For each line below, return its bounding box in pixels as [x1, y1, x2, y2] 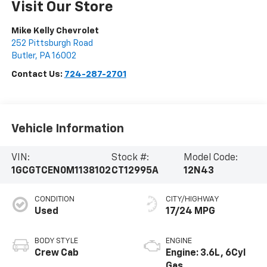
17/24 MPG [166, 207, 215, 217]
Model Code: [184, 153, 238, 163]
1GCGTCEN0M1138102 [11, 166, 111, 176]
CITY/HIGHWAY [166, 195, 219, 204]
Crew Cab [34, 249, 79, 259]
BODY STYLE [34, 237, 78, 246]
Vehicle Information [11, 122, 124, 135]
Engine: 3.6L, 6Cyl [166, 249, 246, 259]
